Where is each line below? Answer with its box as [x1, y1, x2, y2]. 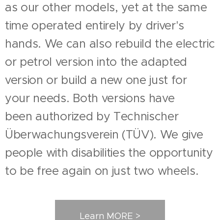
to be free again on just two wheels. [5, 164, 199, 178]
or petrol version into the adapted [5, 55, 188, 69]
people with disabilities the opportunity [5, 145, 213, 160]
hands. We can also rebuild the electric [5, 36, 215, 51]
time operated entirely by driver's [5, 18, 185, 33]
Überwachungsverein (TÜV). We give [5, 127, 203, 142]
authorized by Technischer [35, 109, 179, 124]
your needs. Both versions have [5, 91, 175, 106]
